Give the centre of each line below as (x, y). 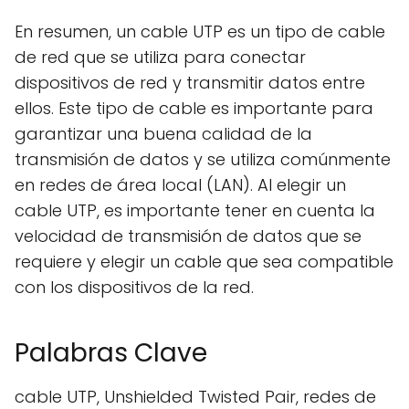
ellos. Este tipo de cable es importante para (194, 108)
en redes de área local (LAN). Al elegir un (180, 185)
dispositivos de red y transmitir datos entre (190, 83)
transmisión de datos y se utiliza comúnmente (203, 159)
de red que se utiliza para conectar (160, 57)
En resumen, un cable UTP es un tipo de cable (200, 31)
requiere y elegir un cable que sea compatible (204, 262)
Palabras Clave (111, 353)
